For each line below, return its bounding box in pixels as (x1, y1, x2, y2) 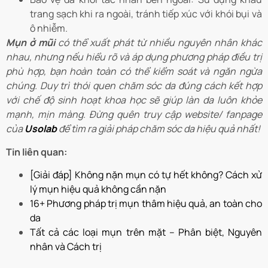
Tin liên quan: (6, 145, 67, 159)
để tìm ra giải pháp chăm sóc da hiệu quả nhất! (59, 122, 260, 136)
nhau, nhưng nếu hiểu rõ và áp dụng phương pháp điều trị (6, 50, 262, 64)
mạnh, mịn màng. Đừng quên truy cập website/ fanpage (6, 108, 262, 121)
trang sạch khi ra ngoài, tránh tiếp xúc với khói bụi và (30, 7, 262, 21)
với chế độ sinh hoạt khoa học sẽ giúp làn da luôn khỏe (6, 93, 262, 107)
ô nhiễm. (30, 22, 68, 35)
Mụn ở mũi (6, 36, 59, 50)
